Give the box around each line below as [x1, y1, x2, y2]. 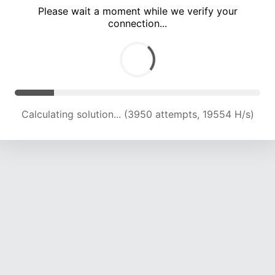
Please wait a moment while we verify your [37, 5, 238, 18]
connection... [108, 17, 167, 30]
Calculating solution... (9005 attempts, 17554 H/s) [21, 108, 254, 121]
